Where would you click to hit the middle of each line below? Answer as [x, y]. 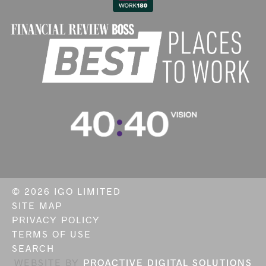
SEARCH [33, 248]
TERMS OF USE [52, 233]
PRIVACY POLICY [56, 219]
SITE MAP [37, 205]
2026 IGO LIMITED [73, 191]
